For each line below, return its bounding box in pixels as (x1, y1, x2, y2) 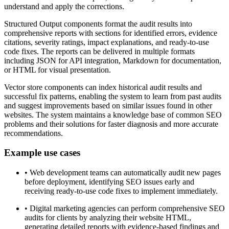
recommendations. (4, 128, 63, 138)
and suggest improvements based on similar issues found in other (4, 101, 212, 110)
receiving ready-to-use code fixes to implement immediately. (25, 187, 218, 196)
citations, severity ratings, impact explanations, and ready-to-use (4, 37, 209, 47)
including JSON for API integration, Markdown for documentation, (4, 56, 221, 65)
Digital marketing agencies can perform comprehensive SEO (30, 204, 225, 213)
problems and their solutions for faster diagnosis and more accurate (4, 119, 218, 128)
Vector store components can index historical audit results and (4, 82, 202, 91)
